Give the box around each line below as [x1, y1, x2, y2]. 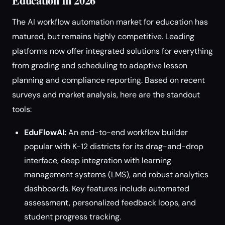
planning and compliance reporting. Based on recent [12, 75, 205, 85]
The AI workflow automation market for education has [12, 17, 208, 27]
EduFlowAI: [24, 127, 66, 138]
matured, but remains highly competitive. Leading [12, 31, 194, 42]
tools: [12, 104, 32, 115]
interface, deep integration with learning [24, 155, 171, 166]
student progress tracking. [24, 211, 121, 222]
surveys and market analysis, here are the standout [12, 89, 200, 100]
